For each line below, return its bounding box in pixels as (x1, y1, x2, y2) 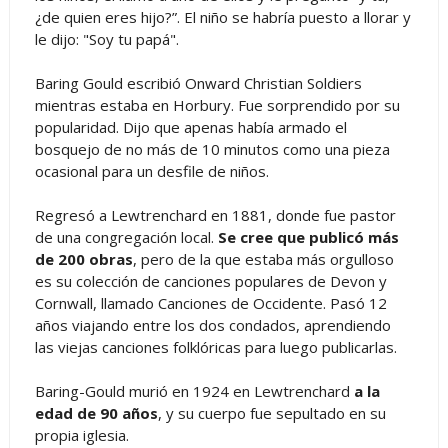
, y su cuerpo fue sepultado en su (157, 402, 386, 423)
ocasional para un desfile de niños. (34, 160, 269, 181)
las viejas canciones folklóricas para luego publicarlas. (34, 336, 397, 357)
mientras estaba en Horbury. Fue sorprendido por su (34, 94, 400, 115)
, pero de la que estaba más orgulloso (132, 248, 394, 269)
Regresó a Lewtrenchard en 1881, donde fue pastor (34, 204, 396, 225)
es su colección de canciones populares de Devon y (34, 270, 387, 291)
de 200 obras (34, 248, 133, 269)
